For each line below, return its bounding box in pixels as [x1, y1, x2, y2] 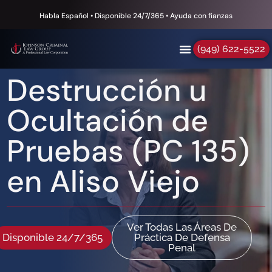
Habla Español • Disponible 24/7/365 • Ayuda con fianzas [39, 10, 233, 21]
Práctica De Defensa [134, 231, 230, 243]
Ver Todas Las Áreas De [127, 221, 237, 233]
